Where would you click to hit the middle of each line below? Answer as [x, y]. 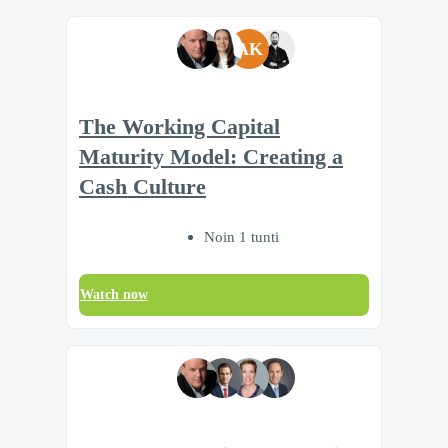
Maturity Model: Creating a [211, 156]
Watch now [114, 295]
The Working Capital [179, 126]
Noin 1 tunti [241, 237]
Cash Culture [142, 186]
